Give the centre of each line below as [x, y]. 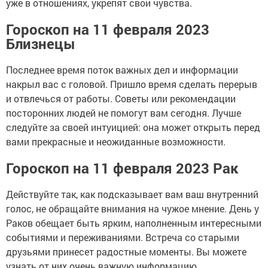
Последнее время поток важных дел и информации [122, 69]
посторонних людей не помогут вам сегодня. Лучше [124, 112]
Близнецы [41, 43]
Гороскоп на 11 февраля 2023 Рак [122, 168]
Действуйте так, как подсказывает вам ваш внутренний [132, 194]
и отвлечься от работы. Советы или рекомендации [121, 98]
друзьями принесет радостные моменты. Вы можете [126, 251]
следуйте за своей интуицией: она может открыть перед [133, 127]
